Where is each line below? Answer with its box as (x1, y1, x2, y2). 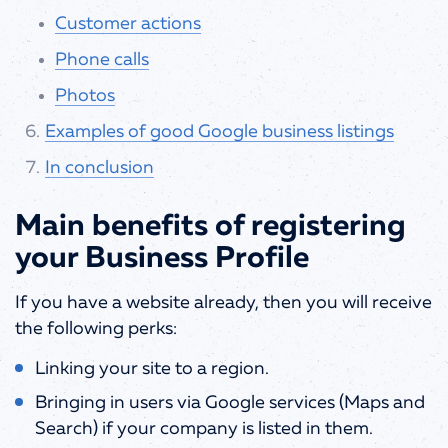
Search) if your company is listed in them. (35, 419, 373, 438)
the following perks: (15, 319, 177, 338)
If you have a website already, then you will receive (15, 293, 432, 312)
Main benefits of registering (15, 211, 406, 242)
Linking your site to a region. (35, 359, 269, 378)
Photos (55, 86, 115, 105)
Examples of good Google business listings (45, 122, 394, 141)
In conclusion (45, 158, 154, 177)
